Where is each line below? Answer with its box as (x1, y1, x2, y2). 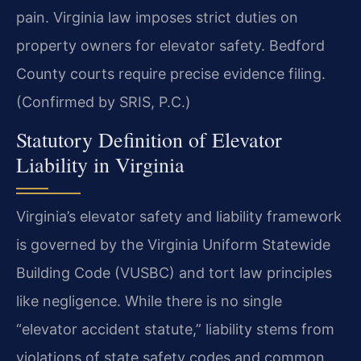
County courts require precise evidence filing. (16, 64, 326, 82)
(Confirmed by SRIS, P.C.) (16, 93, 191, 110)
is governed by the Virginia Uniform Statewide (16, 236, 330, 254)
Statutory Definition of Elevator (16, 126, 282, 154)
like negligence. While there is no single (16, 293, 282, 310)
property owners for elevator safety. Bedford (16, 36, 325, 54)
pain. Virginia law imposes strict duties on (16, 8, 298, 26)
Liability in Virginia (16, 151, 185, 179)
